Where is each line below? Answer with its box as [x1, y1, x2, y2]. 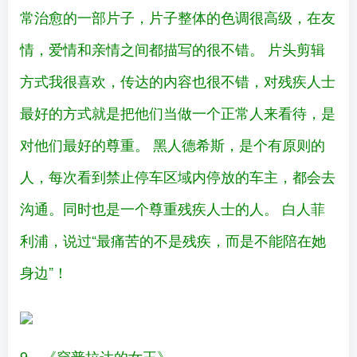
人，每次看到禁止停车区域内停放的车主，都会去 [20, 166, 335, 187]
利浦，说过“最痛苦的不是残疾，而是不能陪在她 [20, 229, 326, 251]
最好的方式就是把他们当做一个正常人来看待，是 [20, 102, 335, 124]
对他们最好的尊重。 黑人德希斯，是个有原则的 [20, 134, 325, 155]
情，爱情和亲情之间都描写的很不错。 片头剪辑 [20, 38, 325, 60]
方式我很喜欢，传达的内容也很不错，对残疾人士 [20, 70, 335, 92]
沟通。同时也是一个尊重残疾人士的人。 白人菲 [20, 198, 325, 219]
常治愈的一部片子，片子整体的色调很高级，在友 [20, 6, 335, 28]
